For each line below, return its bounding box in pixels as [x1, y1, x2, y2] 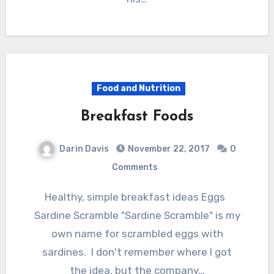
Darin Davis [59, 143, 109, 154]
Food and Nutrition [96, 83, 180, 94]
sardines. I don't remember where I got [42, 245, 232, 258]
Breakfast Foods [81, 109, 193, 124]
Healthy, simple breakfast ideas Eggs [44, 190, 51, 203]
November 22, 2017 [127, 143, 210, 154]
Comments [111, 161, 158, 172]
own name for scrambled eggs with [51, 227, 223, 240]
